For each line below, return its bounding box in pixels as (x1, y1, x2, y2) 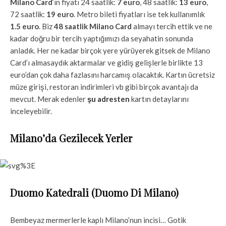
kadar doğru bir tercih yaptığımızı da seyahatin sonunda (10, 34, 193, 43)
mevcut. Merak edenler (10, 94, 87, 104)
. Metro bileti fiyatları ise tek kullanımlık (74, 10, 205, 19)
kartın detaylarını (130, 94, 189, 104)
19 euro (46, 10, 74, 19)
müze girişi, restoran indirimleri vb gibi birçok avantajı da (10, 82, 198, 92)
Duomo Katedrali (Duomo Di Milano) (10, 186, 179, 200)
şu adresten (87, 94, 130, 104)
